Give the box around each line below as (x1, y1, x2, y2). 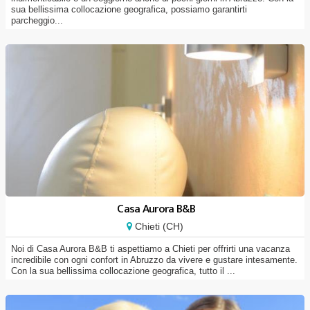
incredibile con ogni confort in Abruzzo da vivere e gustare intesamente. (11, 255, 298, 265)
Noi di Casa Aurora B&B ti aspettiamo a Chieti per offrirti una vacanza (11, 244, 290, 254)
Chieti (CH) (132, 221, 183, 232)
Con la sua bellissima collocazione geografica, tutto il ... (11, 266, 235, 276)
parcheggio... (11, 15, 63, 26)
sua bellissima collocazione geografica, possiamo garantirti (11, 4, 247, 15)
